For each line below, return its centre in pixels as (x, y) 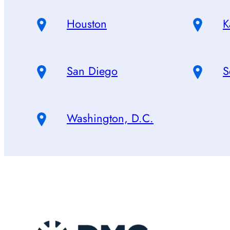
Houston (87, 23)
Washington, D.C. (110, 118)
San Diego (92, 71)
